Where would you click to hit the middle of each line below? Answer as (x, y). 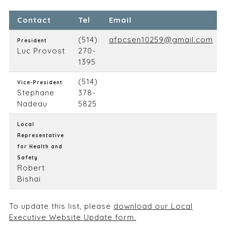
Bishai (29, 179)
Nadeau (32, 104)
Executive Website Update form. (72, 217)
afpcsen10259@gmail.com (161, 40)
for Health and (40, 147)
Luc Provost (41, 51)
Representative (40, 135)
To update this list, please (61, 206)
